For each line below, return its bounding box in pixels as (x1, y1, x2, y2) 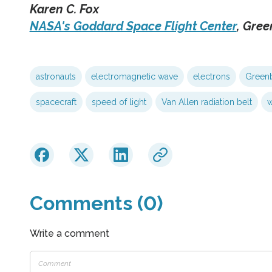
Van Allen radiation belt (161, 97, 252, 107)
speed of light (91, 97, 146, 107)
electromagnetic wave (90, 72, 178, 82)
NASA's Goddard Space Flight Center (29, 19, 237, 34)
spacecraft (35, 97, 76, 107)
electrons (192, 72, 230, 82)
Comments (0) (29, 192, 163, 215)
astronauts (35, 72, 76, 82)
